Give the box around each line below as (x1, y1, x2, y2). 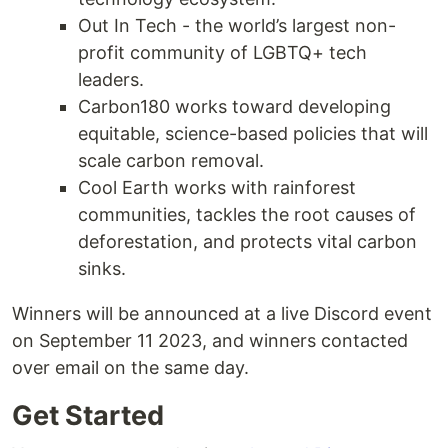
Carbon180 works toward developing (78, 96, 391, 118)
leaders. (78, 69, 144, 91)
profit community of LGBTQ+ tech (78, 42, 367, 64)
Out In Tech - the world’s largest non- (78, 15, 396, 37)
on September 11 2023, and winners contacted (12, 330, 408, 352)
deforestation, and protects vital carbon (78, 231, 417, 253)
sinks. (78, 258, 126, 280)
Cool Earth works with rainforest (78, 177, 356, 199)
